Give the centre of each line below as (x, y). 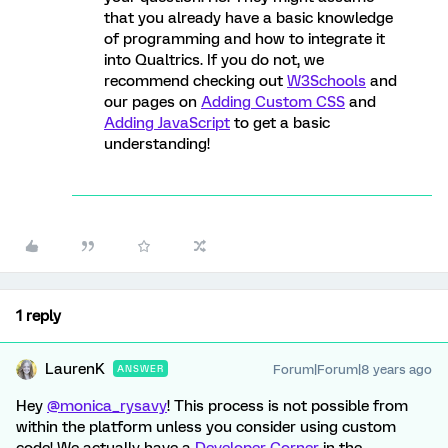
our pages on (152, 102)
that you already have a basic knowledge (248, 18)
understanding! (157, 144)
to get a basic (280, 123)
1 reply (38, 316)
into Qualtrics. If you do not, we (214, 60)
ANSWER (140, 368)
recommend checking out (195, 81)
